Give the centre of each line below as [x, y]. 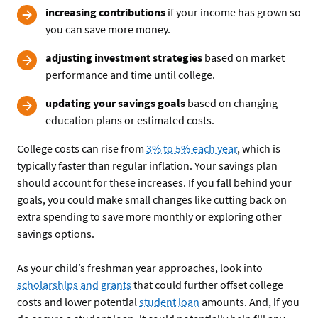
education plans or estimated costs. [130, 120]
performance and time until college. [130, 74]
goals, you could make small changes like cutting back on [152, 199]
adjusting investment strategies [124, 57]
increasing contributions [105, 12]
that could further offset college [207, 284]
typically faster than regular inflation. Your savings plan [147, 165]
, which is [259, 148]
